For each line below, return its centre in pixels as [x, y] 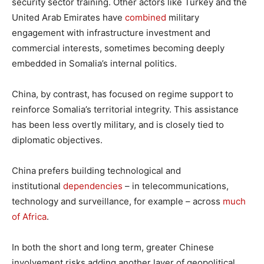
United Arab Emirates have [68, 17]
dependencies [93, 186]
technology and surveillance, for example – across [117, 201]
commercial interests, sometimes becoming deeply [118, 48]
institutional [37, 186]
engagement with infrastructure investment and [111, 32]
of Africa [29, 216]
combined [146, 17]
